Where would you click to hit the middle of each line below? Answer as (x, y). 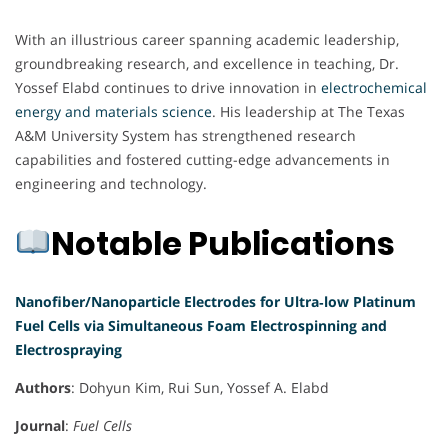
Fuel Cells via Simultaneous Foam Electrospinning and (201, 326)
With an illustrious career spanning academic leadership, (207, 40)
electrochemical (372, 88)
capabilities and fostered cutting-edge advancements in (202, 160)
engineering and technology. (111, 184)
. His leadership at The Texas (308, 112)
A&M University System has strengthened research (185, 136)
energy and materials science (113, 112)
